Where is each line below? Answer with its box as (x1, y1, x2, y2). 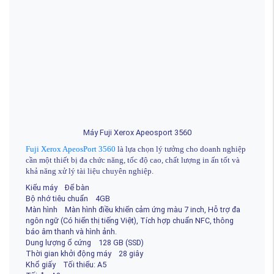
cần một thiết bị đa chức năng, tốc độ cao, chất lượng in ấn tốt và (26, 155, 240, 165)
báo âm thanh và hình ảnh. (26, 226, 117, 236)
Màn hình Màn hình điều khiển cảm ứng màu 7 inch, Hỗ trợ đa (26, 204, 240, 214)
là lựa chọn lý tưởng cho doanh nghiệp (116, 144, 246, 154)
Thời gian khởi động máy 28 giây (26, 248, 143, 258)
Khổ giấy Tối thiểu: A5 (26, 259, 106, 269)
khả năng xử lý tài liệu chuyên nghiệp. (26, 166, 154, 176)
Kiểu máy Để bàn (26, 182, 89, 192)
